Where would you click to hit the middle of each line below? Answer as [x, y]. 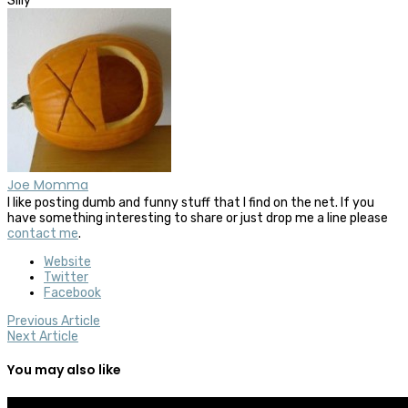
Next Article [43, 336]
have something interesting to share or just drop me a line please [198, 218]
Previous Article [54, 321]
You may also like [64, 370]
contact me [43, 233]
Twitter [66, 277]
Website [67, 261]
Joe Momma [48, 184]
